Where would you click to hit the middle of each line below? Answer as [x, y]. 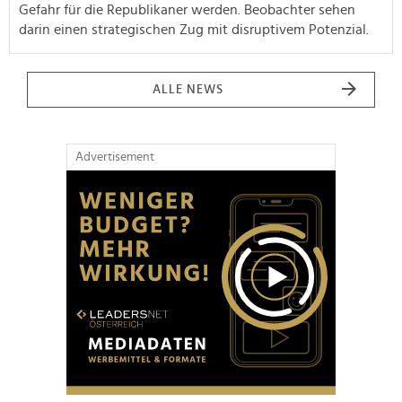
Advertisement [115, 157]
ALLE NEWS [188, 89]
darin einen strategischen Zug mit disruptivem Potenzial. [194, 29]
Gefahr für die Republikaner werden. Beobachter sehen [187, 9]
